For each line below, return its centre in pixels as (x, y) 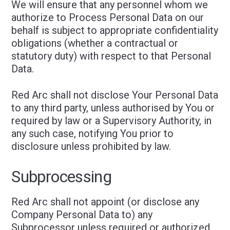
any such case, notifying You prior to (93, 133)
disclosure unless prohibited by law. (91, 146)
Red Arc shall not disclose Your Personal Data (115, 95)
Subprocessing (62, 177)
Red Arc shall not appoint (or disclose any (106, 202)
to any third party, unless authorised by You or (113, 108)
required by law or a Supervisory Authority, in (112, 121)
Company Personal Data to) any (82, 215)
